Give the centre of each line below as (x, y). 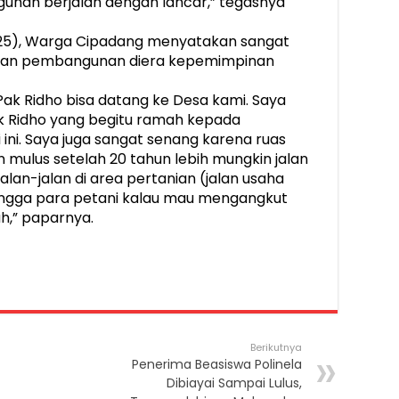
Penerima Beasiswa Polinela (217, 365)
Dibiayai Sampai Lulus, (234, 383)
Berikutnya (276, 348)
